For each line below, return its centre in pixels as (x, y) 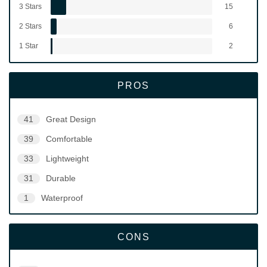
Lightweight (67, 159)
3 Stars (30, 6)
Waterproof (62, 198)
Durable (61, 178)
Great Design (71, 119)
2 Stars (30, 26)
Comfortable (69, 139)
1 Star (29, 46)
